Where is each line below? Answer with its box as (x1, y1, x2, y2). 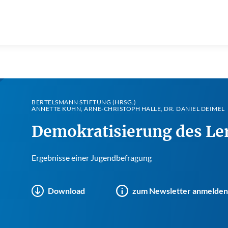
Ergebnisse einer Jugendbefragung (32, 153, 152, 162)
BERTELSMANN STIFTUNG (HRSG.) (32, 98, 136, 106)
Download (48, 186, 85, 195)
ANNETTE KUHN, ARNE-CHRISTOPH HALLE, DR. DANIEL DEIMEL (32, 105, 225, 112)
